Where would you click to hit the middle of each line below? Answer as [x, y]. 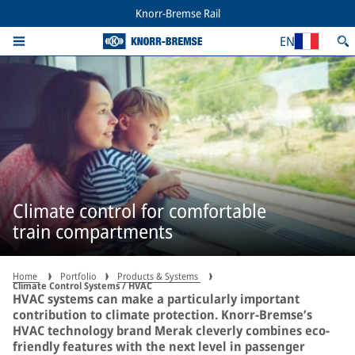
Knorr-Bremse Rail [177, 13]
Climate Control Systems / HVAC [82, 286]
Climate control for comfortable [139, 210]
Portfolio [78, 276]
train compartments [93, 231]
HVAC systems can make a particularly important [156, 299]
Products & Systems [159, 276]
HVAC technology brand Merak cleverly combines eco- [171, 330]
